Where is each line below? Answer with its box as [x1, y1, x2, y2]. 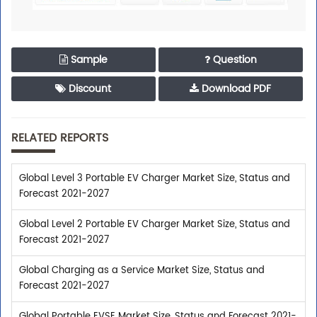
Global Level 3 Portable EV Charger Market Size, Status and [19, 171, 290, 187]
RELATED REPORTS [11, 129, 108, 148]
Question [209, 52, 257, 69]
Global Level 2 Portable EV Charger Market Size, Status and [19, 217, 290, 233]
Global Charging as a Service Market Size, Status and [19, 263, 265, 279]
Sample [67, 52, 108, 69]
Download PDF [199, 81, 272, 98]
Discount [66, 81, 112, 98]
